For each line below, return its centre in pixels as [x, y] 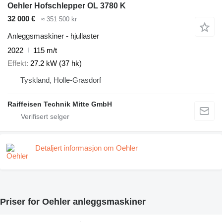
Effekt [17, 63]
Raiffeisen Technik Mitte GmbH [60, 104]
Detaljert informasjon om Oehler [86, 148]
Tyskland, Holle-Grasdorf [61, 80]
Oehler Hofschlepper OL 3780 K [67, 6]
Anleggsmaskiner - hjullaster [53, 36]
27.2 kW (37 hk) [56, 63]
